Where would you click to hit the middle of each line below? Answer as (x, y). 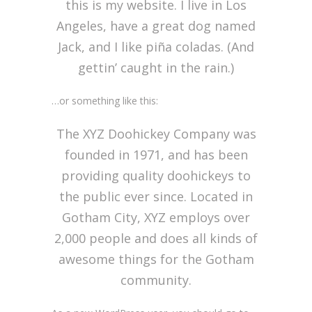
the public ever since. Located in (156, 196)
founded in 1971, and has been (156, 155)
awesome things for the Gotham (156, 259)
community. (156, 280)
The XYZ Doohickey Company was (156, 134)
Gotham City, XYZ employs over (156, 217)
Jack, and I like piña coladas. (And (156, 47)
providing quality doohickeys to (156, 175)
